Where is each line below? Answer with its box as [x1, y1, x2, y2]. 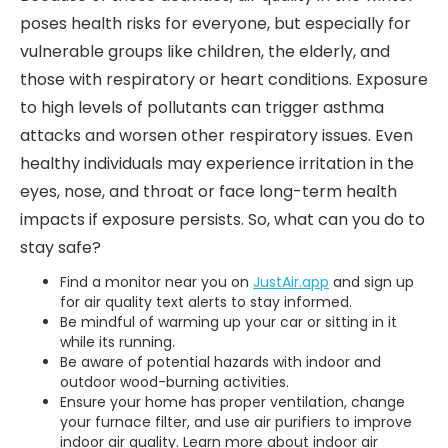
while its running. [60, 331, 175, 352]
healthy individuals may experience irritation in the [20, 151, 414, 175]
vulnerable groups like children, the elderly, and [20, 39, 390, 63]
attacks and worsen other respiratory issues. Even [20, 123, 413, 147]
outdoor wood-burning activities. [60, 371, 289, 392]
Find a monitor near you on [60, 271, 253, 292]
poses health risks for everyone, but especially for [20, 11, 411, 35]
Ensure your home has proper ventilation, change [60, 391, 405, 412]
